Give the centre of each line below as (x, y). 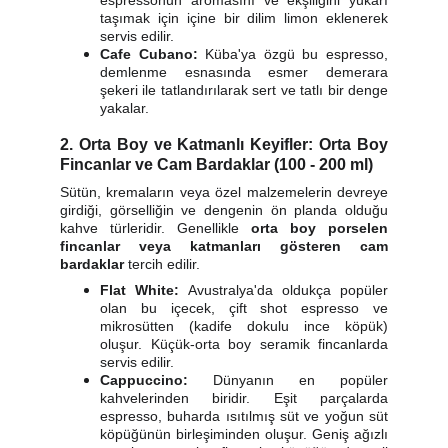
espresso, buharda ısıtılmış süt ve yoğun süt (244, 416)
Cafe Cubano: (149, 54)
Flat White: (140, 290)
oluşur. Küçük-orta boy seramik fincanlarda (244, 344)
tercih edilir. (162, 264)
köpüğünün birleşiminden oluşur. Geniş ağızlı (244, 434)
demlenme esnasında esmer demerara (244, 72)
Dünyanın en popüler (288, 380)
